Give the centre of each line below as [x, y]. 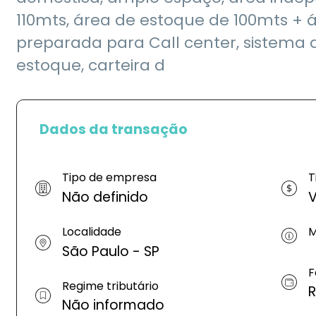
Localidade [92, 231]
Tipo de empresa [109, 178]
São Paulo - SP [111, 251]
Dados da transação [114, 130]
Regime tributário [110, 286]
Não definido [105, 197]
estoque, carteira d [91, 66]
